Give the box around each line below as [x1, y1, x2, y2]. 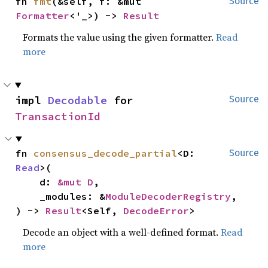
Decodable [48, 93, 107, 107]
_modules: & [39, 190, 106, 202]
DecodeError [123, 205, 190, 217]
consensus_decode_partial [33, 147, 178, 159]
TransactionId [15, 109, 100, 123]
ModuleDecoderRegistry [105, 190, 232, 202]
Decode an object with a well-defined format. [23, 226, 221, 239]
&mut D [57, 176, 94, 188]
